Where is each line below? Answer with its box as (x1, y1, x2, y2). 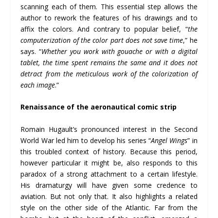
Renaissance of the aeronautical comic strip (20, 102, 177, 112)
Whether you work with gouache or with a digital (41, 46, 198, 56)
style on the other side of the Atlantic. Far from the (20, 202, 198, 212)
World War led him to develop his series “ (20, 135, 151, 145)
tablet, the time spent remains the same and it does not (20, 57, 198, 67)
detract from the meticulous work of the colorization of (20, 69, 198, 78)
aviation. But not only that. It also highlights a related (20, 191, 198, 201)
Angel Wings (150, 135, 188, 145)
